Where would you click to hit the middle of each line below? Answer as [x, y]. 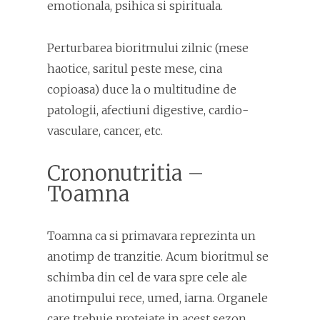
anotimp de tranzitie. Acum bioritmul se [158, 256]
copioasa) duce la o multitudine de [142, 89]
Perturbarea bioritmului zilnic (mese [148, 48]
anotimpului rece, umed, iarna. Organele [157, 298]
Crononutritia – [126, 173]
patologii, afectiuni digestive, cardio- [148, 110]
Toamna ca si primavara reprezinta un [151, 236]
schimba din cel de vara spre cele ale [147, 277]
